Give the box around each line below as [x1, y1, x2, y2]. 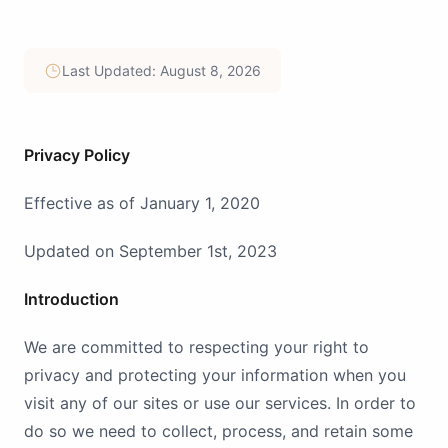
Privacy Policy [24, 145, 130, 165]
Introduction [24, 289, 119, 309]
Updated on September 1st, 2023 [24, 241, 277, 261]
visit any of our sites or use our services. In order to [24, 393, 416, 413]
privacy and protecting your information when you [24, 365, 406, 385]
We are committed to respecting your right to [24, 337, 369, 357]
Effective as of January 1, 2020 [24, 193, 260, 213]
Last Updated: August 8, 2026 [62, 62, 261, 79]
